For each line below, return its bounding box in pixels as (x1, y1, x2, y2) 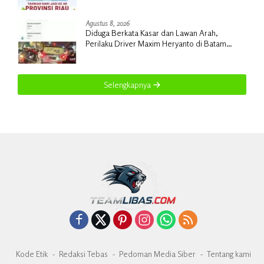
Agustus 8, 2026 (85, 18, 130, 28)
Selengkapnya (103, 79, 153, 90)
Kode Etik (15, 249, 48, 259)
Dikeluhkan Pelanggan (85, 48, 159, 59)
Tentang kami (206, 249, 251, 259)
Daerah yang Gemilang (85, 5, 163, 16)
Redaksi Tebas (58, 249, 108, 259)
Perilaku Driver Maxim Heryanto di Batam (85, 38, 226, 48)
